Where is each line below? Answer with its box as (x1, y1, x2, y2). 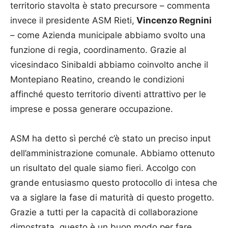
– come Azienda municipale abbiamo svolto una (10, 30, 206, 40)
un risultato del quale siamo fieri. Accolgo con (10, 162, 196, 173)
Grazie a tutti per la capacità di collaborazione (10, 207, 198, 217)
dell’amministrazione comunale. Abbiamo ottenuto (10, 148, 215, 158)
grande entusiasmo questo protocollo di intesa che (10, 177, 217, 188)
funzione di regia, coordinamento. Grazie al (10, 44, 186, 55)
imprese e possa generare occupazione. (10, 103, 173, 114)
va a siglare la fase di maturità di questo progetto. (10, 192, 214, 203)
